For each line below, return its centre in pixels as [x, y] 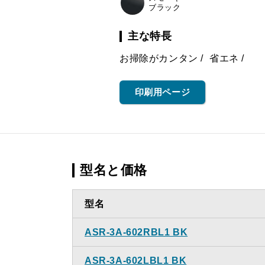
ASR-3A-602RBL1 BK [136, 232]
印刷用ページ [162, 92]
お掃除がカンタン [159, 58]
